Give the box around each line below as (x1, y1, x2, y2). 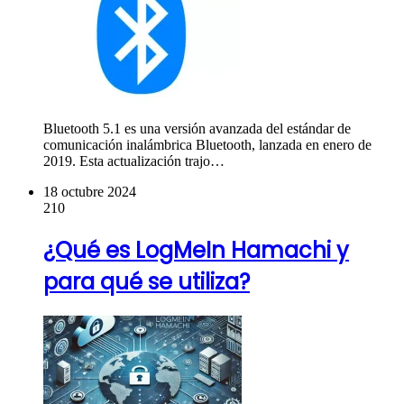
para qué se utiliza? (43, 266, 250, 297)
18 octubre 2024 (43, 183, 136, 199)
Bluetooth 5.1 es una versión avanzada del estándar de (43, 120, 351, 136)
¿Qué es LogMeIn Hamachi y (43, 234, 349, 265)
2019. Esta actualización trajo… (43, 152, 225, 169)
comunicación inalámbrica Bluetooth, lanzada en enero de (43, 136, 372, 152)
